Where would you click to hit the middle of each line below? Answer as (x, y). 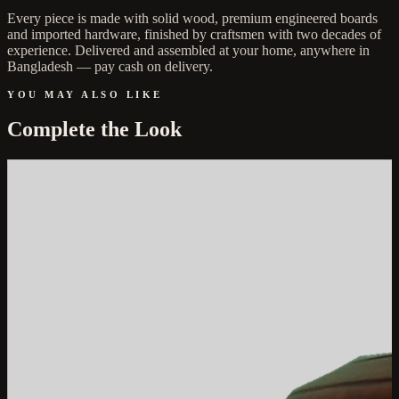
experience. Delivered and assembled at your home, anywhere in (188, 51)
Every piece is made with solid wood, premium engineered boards (192, 19)
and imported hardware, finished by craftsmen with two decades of (194, 35)
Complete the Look (94, 129)
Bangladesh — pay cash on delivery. (110, 67)
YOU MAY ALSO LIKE (85, 95)
